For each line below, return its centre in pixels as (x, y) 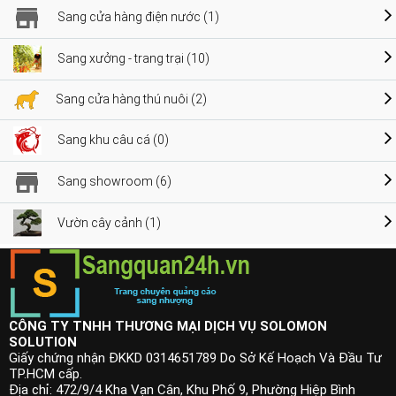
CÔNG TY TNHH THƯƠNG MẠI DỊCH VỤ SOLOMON (168, 326)
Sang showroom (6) (114, 182)
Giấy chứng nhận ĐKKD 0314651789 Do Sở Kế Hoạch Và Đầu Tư (195, 358)
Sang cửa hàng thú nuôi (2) (131, 99)
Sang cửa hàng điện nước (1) (138, 17)
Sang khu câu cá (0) (113, 140)
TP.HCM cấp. (46, 374)
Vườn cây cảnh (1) (109, 223)
